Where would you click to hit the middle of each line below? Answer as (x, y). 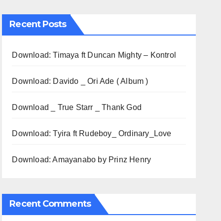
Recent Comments (50, 204)
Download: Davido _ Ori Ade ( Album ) (80, 81)
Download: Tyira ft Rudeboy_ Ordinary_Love (92, 133)
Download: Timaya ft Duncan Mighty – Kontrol (94, 55)
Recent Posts (38, 24)
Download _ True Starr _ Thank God (77, 107)
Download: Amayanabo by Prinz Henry (82, 160)
